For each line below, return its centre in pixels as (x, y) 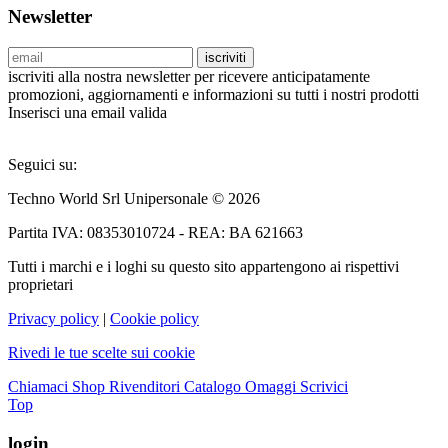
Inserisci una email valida (87, 113)
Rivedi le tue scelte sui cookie (101, 353)
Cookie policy (154, 319)
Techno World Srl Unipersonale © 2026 (134, 199)
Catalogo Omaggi (240, 387)
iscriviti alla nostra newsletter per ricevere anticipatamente (189, 77)
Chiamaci (38, 387)
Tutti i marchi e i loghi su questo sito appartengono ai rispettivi (203, 267)
